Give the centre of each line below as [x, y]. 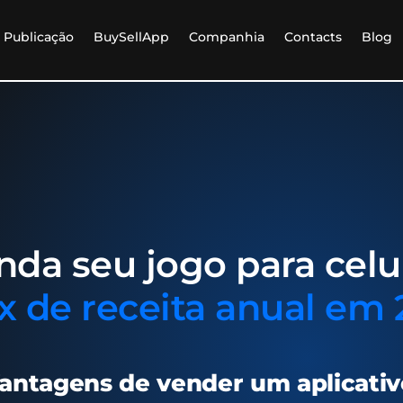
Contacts [313, 37]
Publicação [39, 37]
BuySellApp [131, 37]
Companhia [227, 37]
